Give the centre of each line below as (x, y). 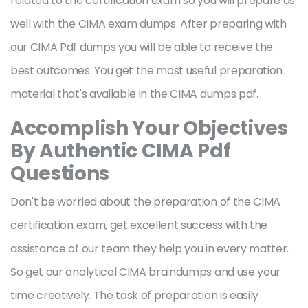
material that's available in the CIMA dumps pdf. (134, 94)
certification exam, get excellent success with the (139, 225)
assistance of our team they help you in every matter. (150, 249)
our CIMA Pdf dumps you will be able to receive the (142, 47)
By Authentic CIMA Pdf (121, 151)
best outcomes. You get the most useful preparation (146, 70)
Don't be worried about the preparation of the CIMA (145, 202)
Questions (60, 174)
